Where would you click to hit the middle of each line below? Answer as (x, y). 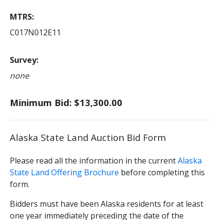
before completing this (163, 173)
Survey (23, 60)
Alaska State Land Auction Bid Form (88, 137)
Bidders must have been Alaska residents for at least (107, 204)
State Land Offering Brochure (65, 173)
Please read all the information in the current (94, 161)
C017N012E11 (35, 33)
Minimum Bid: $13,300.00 (66, 103)
